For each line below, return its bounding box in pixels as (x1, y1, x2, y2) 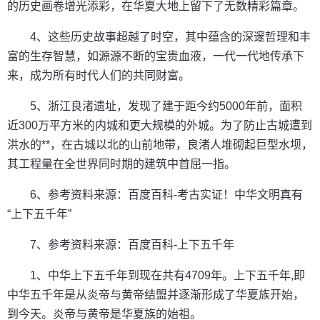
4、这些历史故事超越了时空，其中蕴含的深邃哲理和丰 (30, 31, 311, 44)
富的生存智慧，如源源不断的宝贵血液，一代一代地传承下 (7, 50, 304, 63)
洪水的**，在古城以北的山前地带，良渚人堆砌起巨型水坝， (7, 139, 313, 151)
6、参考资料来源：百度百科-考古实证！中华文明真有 (30, 189, 303, 201)
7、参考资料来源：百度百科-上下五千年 (30, 239, 234, 251)
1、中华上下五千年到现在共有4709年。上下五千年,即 (30, 269, 305, 282)
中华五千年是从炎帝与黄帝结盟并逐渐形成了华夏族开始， (7, 289, 304, 301)
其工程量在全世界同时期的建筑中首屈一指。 (7, 158, 236, 171)
